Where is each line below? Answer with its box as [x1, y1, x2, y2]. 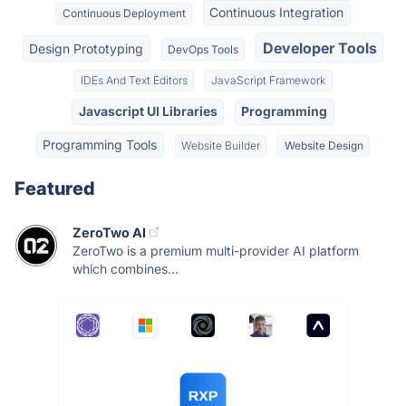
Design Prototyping [29, 40, 144, 56]
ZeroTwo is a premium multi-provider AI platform [72, 242, 359, 258]
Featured [14, 177, 95, 199]
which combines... [72, 260, 179, 276]
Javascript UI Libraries [78, 103, 217, 120]
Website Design [284, 138, 363, 152]
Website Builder [181, 138, 260, 152]
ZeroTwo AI [72, 224, 146, 240]
